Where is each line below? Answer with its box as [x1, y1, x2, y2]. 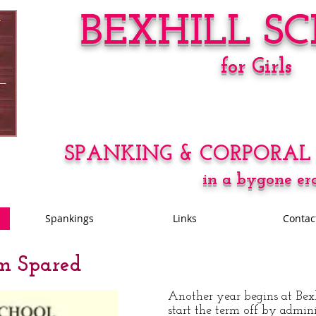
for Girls [221, 56, 291, 78]
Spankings [44, 212, 94, 225]
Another [168, 290, 217, 303]
